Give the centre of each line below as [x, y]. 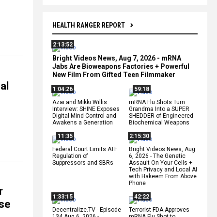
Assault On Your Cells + [161, 163]
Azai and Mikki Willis [80, 102]
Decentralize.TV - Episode [87, 209]
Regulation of [70, 156]
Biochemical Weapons [159, 122]
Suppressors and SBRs [83, 163]
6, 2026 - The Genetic [157, 156]
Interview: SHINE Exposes [86, 109]
